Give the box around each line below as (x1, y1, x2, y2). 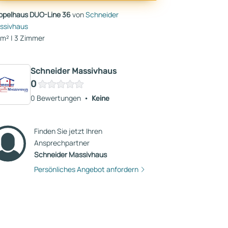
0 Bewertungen (31, 93, 81, 103)
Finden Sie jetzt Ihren (34, 126, 102, 136)
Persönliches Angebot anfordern (34, 164, 138, 174)
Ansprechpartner (34, 138, 90, 148)
